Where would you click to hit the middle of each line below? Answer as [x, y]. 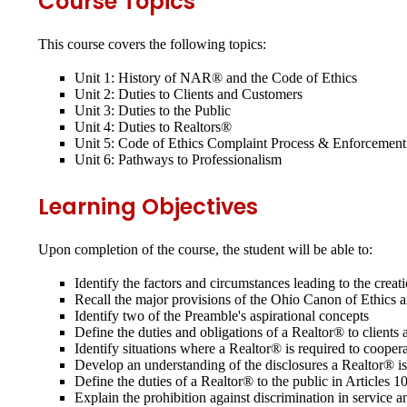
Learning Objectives [148, 206]
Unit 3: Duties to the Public [153, 110]
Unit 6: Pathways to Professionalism [178, 159]
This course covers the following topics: [152, 44]
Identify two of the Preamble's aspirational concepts [222, 315]
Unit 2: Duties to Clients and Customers [189, 94]
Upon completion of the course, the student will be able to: [205, 249]
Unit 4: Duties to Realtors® [153, 126]
